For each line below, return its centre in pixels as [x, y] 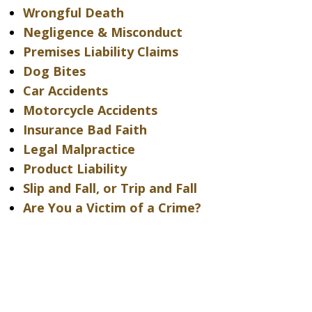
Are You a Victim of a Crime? [112, 208]
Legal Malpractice [79, 149]
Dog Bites [54, 71]
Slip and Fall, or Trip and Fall [110, 188]
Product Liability [75, 169]
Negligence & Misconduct [102, 32]
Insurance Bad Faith [85, 130]
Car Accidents [65, 91]
